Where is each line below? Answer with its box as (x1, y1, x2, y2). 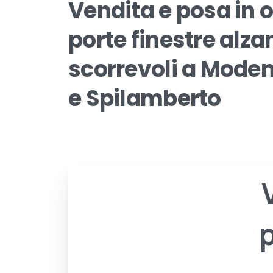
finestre (130, 24, 215, 55)
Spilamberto (85, 82, 221, 114)
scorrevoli (68, 53, 177, 85)
